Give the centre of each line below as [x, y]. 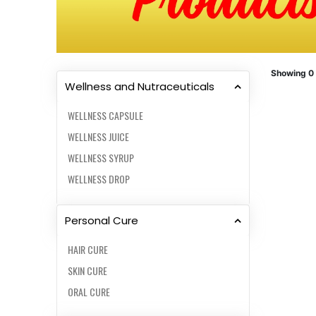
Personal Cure [102, 221]
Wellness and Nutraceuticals [140, 87]
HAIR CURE [88, 250]
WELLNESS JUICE [98, 137]
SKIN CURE [87, 271]
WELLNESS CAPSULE [105, 116]
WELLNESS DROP [99, 179]
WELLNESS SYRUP [101, 158]
